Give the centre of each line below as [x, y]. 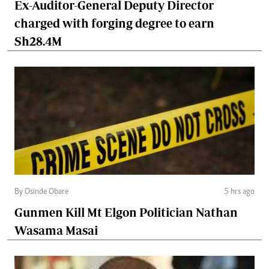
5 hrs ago [239, 192]
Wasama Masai [56, 230]
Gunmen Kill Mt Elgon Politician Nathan [126, 212]
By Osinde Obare [41, 192]
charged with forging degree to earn [114, 23]
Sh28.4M [38, 41]
